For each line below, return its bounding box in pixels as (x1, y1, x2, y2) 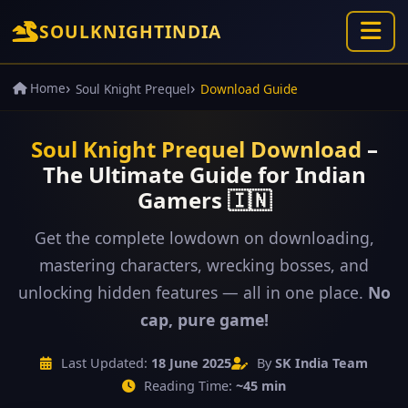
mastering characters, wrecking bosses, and (39, 254, 369, 276)
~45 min (236, 377, 286, 394)
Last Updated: (57, 354, 151, 372)
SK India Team (275, 354, 368, 372)
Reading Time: (140, 377, 236, 394)
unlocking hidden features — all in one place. (17, 281, 368, 303)
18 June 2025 (151, 354, 231, 372)
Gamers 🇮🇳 (137, 185, 271, 215)
